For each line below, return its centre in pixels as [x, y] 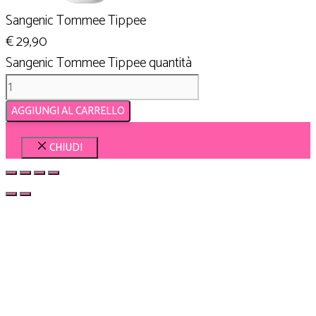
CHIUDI [66, 148]
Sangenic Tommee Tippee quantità [99, 63]
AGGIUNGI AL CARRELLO [68, 111]
